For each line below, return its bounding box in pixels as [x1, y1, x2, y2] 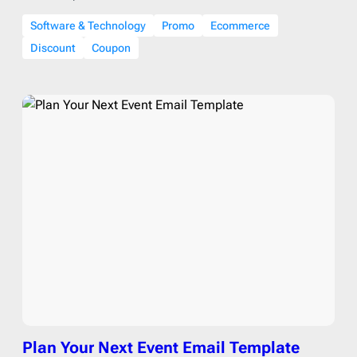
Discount [30, 41, 76, 54]
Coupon [92, 41, 131, 54]
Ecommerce [210, 19, 270, 32]
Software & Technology [30, 19, 146, 32]
